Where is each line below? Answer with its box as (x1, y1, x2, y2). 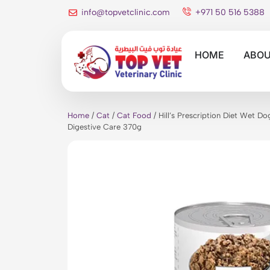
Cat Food (117, 111, 151, 121)
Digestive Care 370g (67, 122, 142, 132)
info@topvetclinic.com (81, 7, 170, 17)
